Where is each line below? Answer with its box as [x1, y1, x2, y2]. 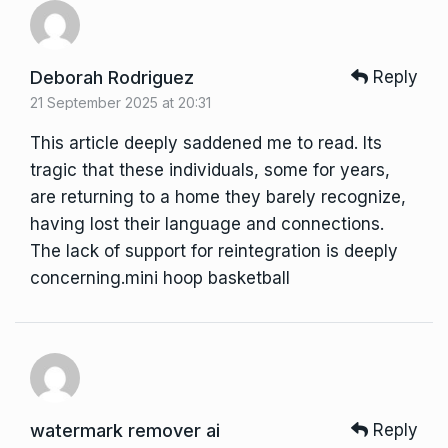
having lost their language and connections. [30, 214, 384, 235]
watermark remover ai [30, 420, 220, 442]
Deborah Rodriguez [30, 67, 194, 89]
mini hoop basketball [125, 268, 290, 289]
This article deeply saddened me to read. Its [30, 133, 382, 154]
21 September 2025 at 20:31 [30, 94, 211, 112]
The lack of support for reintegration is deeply [30, 241, 398, 262]
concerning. [30, 268, 125, 289]
